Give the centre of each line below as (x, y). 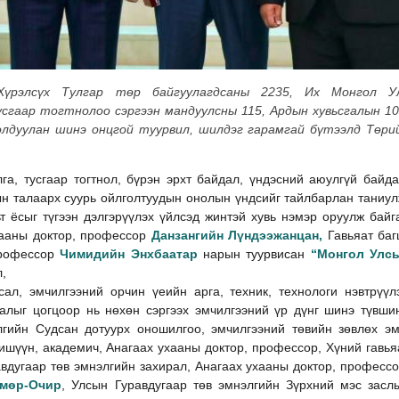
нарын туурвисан (256, 253)
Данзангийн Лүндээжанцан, (239, 235)
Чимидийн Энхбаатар (131, 253)
